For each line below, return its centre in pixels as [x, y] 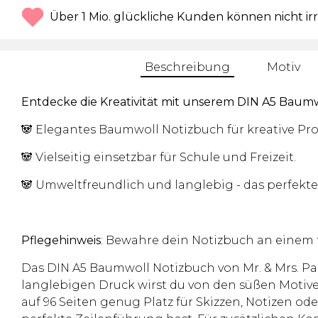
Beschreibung [187, 67]
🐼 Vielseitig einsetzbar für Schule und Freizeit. [159, 157]
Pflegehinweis [61, 240]
